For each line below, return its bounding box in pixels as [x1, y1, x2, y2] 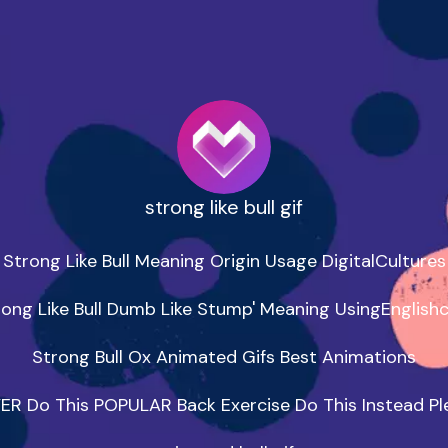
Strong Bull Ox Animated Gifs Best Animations [32, 345, 416, 370]
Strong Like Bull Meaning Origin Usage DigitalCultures [2, 249, 446, 274]
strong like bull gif [145, 194, 303, 221]
